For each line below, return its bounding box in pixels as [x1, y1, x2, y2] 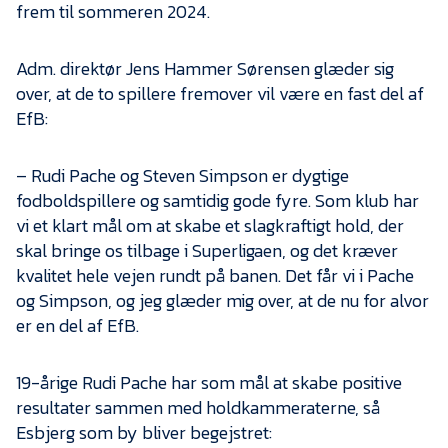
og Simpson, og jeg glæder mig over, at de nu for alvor [16, 287, 429, 315]
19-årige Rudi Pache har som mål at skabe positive [16, 369, 402, 397]
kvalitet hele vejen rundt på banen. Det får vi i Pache [16, 262, 414, 290]
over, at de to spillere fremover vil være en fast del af [16, 80, 424, 108]
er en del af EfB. [16, 312, 139, 340]
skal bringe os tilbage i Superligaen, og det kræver [16, 237, 398, 265]
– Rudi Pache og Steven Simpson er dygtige [16, 162, 349, 190]
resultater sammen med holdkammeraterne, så [16, 394, 380, 422]
